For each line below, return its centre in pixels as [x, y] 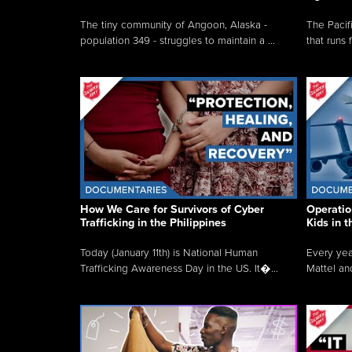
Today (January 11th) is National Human [169, 253]
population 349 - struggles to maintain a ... [178, 41]
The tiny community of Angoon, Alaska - [174, 26]
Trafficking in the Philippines [153, 222]
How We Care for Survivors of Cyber [172, 209]
